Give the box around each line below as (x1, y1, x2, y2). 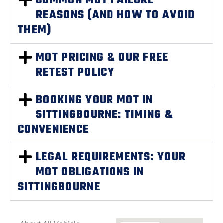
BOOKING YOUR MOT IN (36, 91, 153, 109)
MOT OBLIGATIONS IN (36, 163, 144, 181)
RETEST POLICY (36, 64, 114, 82)
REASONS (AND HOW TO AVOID (36, 6, 195, 24)
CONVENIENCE (18, 121, 89, 139)
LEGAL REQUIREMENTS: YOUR (36, 148, 186, 166)
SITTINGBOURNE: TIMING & (36, 106, 173, 124)
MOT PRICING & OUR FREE (36, 49, 169, 67)
